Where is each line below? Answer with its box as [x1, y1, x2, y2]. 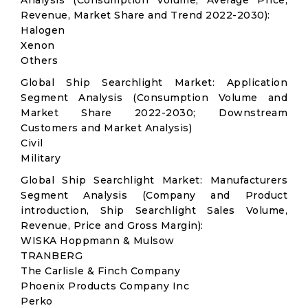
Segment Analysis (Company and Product [21, 189, 287, 201]
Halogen [21, 24, 65, 36]
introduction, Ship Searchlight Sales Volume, [21, 204, 287, 217]
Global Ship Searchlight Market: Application [21, 76, 287, 89]
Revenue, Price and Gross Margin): [21, 219, 203, 232]
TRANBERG [21, 250, 82, 262]
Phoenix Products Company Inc [21, 280, 189, 292]
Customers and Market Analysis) [21, 122, 192, 134]
